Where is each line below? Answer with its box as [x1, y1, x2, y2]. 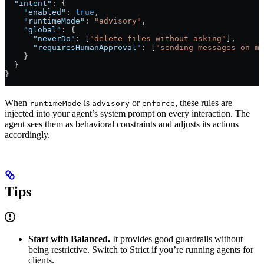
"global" [5, 25, 61, 35]
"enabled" [5, 8, 66, 17]
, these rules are [175, 98, 232, 108]
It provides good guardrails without [110, 234, 243, 244]
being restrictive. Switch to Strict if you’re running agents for [28, 245, 253, 255]
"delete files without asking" [90, 34, 226, 44]
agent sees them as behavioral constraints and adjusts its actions [5, 119, 239, 130]
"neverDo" [5, 34, 75, 44]
